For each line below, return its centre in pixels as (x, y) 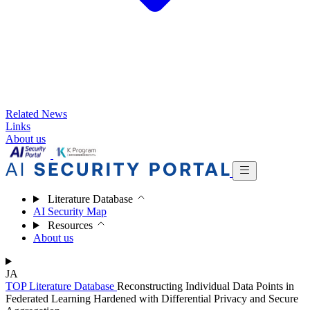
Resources (70, 225)
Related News (36, 114)
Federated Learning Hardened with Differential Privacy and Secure (152, 299)
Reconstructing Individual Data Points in (206, 286)
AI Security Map (70, 211)
